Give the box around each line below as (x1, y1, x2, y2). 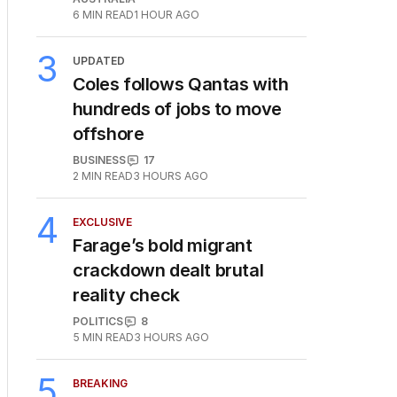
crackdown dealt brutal (73, 260, 264, 282)
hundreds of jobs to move (72, 98, 282, 121)
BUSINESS (72, 153, 126, 167)
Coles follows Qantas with (72, 74, 289, 96)
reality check (73, 284, 180, 307)
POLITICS (73, 315, 123, 329)
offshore (72, 123, 144, 145)
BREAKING (72, 377, 128, 391)
